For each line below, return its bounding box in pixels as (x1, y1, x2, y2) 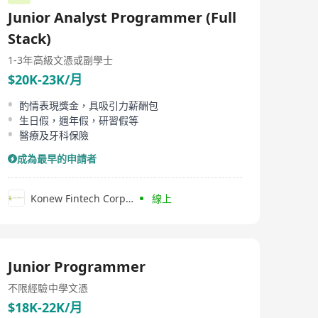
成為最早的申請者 (17, 152, 97, 165)
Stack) (8, 29, 51, 48)
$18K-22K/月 (8, 299, 82, 316)
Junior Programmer (8, 257, 146, 276)
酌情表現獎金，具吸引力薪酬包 (19, 99, 158, 112)
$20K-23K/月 (8, 71, 82, 88)
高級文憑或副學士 (33, 53, 113, 67)
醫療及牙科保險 (19, 128, 89, 142)
